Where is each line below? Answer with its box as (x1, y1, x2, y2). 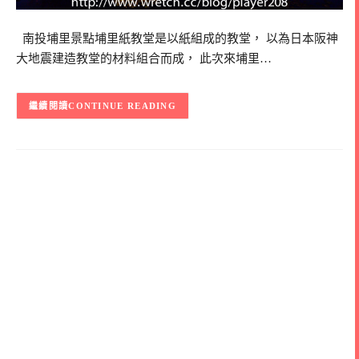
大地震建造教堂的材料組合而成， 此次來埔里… (16, 52, 272, 66)
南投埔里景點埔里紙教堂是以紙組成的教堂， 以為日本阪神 (16, 32, 338, 46)
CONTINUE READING (68, 101, 177, 111)
